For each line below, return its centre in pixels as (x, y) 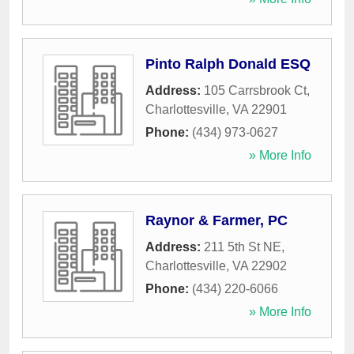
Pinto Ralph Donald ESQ (228, 64)
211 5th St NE (243, 247)
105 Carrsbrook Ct (255, 91)
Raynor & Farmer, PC (217, 221)
